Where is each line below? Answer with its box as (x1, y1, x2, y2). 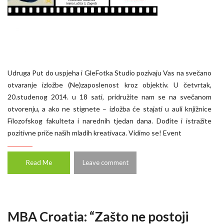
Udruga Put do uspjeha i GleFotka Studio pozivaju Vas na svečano (7, 68, 211, 77)
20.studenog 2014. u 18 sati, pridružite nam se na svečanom (7, 92, 211, 101)
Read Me (25, 158, 52, 166)
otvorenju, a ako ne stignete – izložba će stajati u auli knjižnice (7, 104, 211, 113)
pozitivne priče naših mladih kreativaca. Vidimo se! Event (7, 128, 181, 137)
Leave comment (82, 158, 128, 166)
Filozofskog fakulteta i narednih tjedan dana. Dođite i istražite (7, 116, 211, 125)
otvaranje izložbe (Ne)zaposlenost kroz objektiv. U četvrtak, (7, 80, 211, 89)
